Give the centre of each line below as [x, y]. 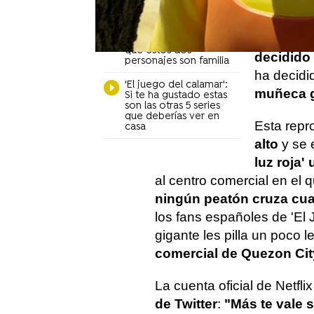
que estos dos [158, 51]
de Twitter [186, 304]
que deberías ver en [172, 117]
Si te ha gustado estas [176, 96]
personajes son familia [177, 61]
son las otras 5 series [173, 106]
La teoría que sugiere [175, 40]
